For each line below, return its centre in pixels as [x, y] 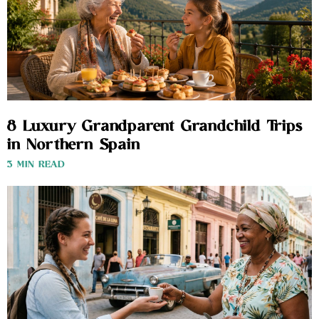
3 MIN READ [36, 165]
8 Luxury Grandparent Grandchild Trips [155, 127]
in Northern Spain [74, 146]
